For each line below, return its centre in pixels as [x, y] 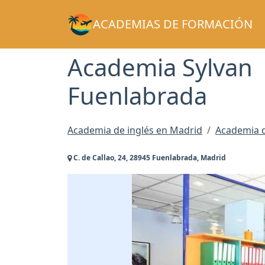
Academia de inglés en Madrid [135, 130]
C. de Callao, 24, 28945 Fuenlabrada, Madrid [149, 157]
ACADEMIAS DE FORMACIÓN [172, 24]
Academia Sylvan [160, 67]
